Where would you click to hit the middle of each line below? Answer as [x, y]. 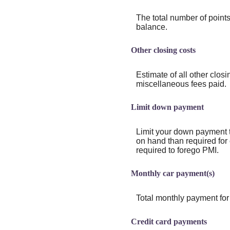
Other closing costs [163, 50]
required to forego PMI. [177, 150]
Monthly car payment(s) [172, 174]
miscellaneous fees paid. [181, 84]
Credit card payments [169, 221]
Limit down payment [167, 107]
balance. [151, 27]
